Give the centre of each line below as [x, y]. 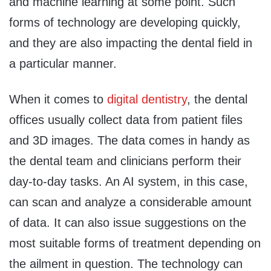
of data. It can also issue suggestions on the [128, 223]
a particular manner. [63, 64]
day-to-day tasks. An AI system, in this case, [129, 182]
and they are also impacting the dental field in [131, 43]
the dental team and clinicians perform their [125, 161]
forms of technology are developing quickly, [125, 23]
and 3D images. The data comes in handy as [129, 141]
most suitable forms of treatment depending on [135, 243]
